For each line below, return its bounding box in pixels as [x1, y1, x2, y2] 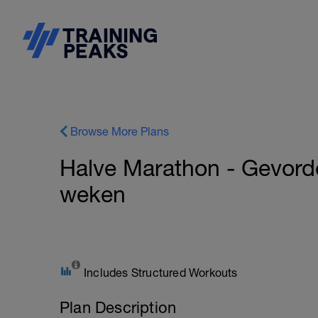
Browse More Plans [70, 125, 169, 138]
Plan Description [60, 298, 177, 317]
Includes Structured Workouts [84, 266, 238, 279]
